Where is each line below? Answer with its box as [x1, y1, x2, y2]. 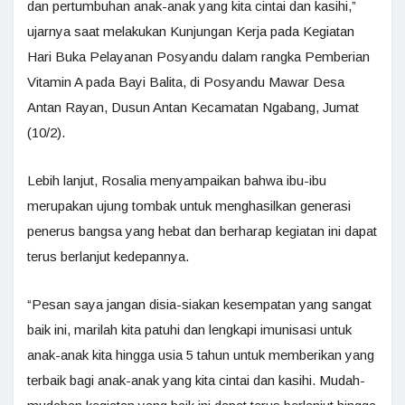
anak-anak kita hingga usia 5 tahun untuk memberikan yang [27, 347, 374, 363]
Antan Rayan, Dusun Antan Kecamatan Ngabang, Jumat [27, 99, 359, 115]
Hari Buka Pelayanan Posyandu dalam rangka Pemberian [27, 49, 370, 64]
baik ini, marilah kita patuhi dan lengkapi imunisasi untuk [27, 322, 352, 337]
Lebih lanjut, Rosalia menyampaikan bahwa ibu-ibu [27, 173, 326, 188]
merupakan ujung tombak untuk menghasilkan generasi [27, 198, 351, 213]
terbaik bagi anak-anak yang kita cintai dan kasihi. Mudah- [27, 372, 365, 388]
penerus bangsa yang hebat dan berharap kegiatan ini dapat [27, 223, 377, 239]
